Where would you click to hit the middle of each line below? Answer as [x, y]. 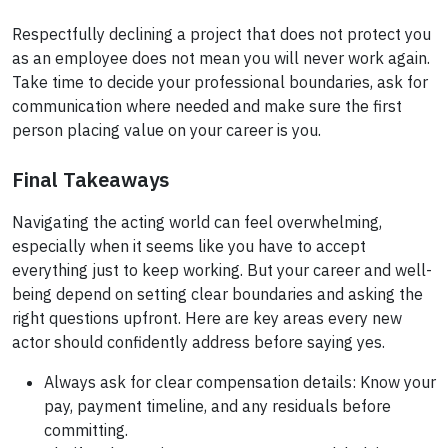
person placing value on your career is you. [166, 130]
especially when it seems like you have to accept [189, 246]
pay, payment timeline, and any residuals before [217, 406]
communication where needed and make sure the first [207, 106]
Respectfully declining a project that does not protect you [221, 34]
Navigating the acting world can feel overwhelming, [197, 222]
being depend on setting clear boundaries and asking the [217, 294]
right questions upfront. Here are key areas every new [207, 318]
